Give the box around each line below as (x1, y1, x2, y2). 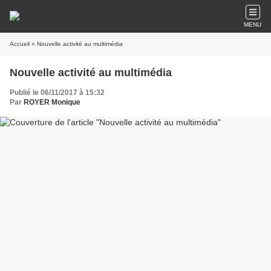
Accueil (10, 41, 30, 47)
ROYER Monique (24, 98, 80, 106)
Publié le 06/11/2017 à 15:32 (10, 88, 105, 97)
